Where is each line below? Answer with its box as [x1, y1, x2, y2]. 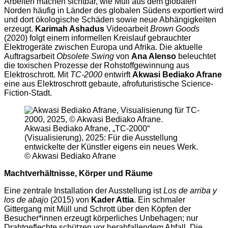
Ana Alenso [131, 52, 176, 61]
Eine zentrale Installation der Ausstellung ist [4, 186, 163, 195]
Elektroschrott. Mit [4, 70, 70, 79]
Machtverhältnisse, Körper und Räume [4, 169, 153, 178]
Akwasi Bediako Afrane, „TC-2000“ [24, 124, 150, 133]
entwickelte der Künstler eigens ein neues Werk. [24, 142, 198, 152]
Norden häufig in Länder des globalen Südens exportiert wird [4, 6, 223, 15]
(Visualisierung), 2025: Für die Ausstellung [24, 133, 178, 142]
